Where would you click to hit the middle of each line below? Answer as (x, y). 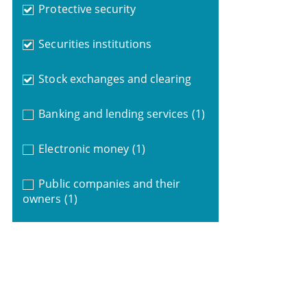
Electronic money (84, 148)
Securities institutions (95, 44)
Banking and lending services (114, 113)
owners (41, 198)
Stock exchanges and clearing (115, 78)
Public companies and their (110, 183)
